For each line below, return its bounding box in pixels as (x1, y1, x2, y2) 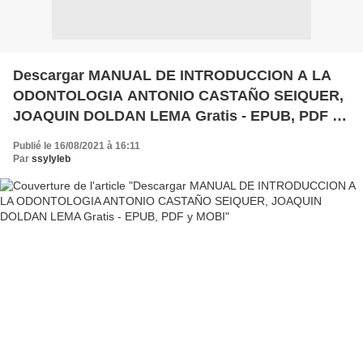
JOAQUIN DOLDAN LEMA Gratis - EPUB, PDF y (13, 107, 340, 124)
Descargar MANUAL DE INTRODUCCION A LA (13, 66, 331, 83)
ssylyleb (32, 152, 70, 164)
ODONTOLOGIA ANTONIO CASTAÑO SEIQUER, (13, 87, 344, 104)
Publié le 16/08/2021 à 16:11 (13, 139, 140, 152)
